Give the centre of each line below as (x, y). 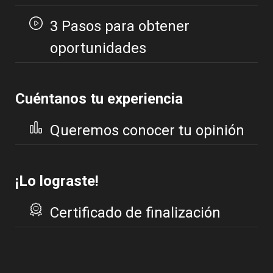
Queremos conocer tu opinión (147, 131)
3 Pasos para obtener (119, 27)
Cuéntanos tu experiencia (99, 99)
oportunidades (98, 48)
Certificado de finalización (135, 213)
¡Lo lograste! (57, 181)
